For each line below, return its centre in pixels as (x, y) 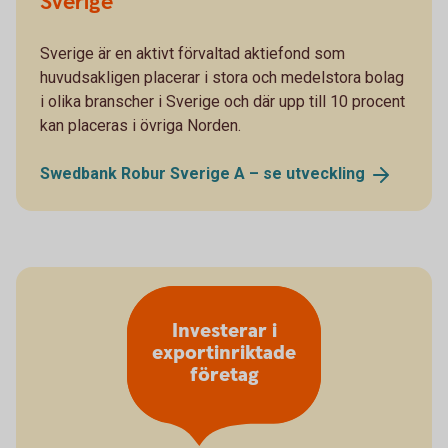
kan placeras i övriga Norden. (142, 125)
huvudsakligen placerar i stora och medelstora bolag (222, 77)
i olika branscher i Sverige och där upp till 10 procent (222, 101)
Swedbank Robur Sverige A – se (163, 173)
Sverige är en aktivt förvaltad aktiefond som (192, 53)
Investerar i (224, 332)
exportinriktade (224, 354)
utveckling (325, 173)
